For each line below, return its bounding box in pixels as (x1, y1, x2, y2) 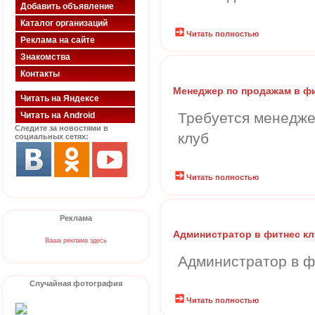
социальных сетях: (15, 132, 89, 141)
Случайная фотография (29, 279, 122, 288)
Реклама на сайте (20, 35, 95, 45)
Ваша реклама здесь (44, 237, 107, 244)
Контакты (20, 69, 60, 79)
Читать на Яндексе (20, 94, 99, 103)
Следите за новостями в (15, 124, 108, 132)
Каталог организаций (20, 18, 108, 28)
